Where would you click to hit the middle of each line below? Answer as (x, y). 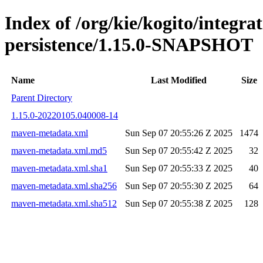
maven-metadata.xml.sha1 (59, 168)
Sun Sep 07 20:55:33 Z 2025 (179, 168)
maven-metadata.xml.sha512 (64, 203)
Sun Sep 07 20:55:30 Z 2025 (179, 186)
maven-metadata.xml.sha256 (64, 186)
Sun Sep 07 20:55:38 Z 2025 (179, 203)
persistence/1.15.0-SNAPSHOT (129, 45)
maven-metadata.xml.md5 (59, 150)
